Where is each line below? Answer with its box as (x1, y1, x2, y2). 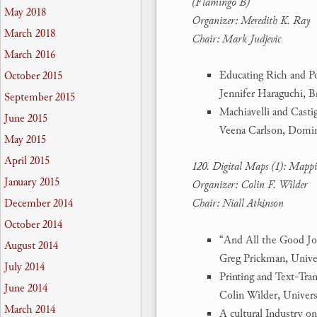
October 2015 (4, 68, 62, 85)
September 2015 (4, 89, 75, 106)
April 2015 (4, 153, 50, 170)
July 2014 (4, 259, 45, 276)
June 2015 (4, 110, 47, 127)
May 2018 (4, 4, 46, 21)
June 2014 (4, 280, 47, 297)
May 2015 (4, 132, 46, 149)
